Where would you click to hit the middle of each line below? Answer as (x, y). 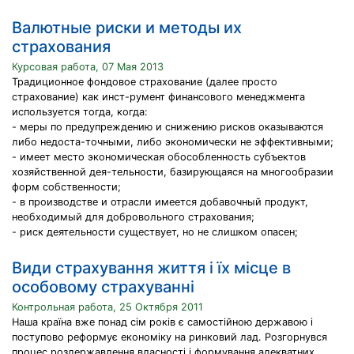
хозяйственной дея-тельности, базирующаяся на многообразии (173, 172)
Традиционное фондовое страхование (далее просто (145, 82)
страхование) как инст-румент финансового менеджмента (158, 97)
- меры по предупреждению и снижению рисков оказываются (168, 127)
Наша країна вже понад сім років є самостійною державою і (162, 322)
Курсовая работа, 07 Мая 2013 (88, 67)
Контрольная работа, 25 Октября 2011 (107, 307)
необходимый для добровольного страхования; (133, 217)
